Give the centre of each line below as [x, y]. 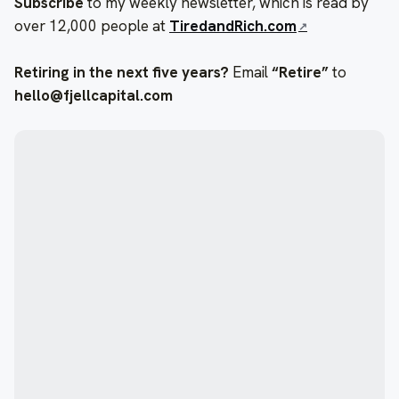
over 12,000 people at [92, 25]
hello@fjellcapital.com [94, 95]
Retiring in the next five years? [122, 72]
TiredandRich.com [233, 25]
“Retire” [300, 72]
